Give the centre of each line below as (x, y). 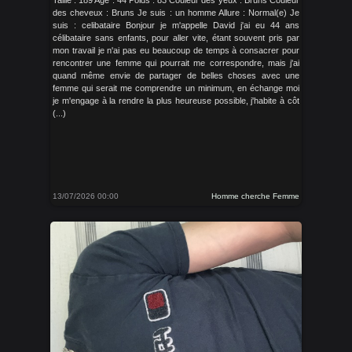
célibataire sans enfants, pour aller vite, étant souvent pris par (176, 38)
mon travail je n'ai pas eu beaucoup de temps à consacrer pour (176, 50)
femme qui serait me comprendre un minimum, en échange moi (176, 88)
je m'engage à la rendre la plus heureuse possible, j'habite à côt (176, 101)
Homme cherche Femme (255, 196)
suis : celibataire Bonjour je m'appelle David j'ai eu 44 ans (176, 25)
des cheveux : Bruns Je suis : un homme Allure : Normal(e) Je (176, 13)
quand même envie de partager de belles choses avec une (176, 75)
